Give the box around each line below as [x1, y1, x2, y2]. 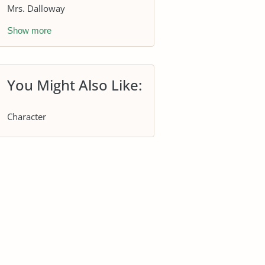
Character [7, 110, 46, 122]
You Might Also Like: [7, 75, 142, 95]
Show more [7, 25, 51, 35]
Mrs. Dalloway [7, 2, 65, 14]
